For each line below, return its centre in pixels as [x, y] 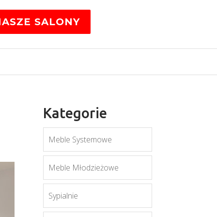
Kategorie [75, 113]
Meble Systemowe [80, 139]
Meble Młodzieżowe [84, 168]
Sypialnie [63, 196]
